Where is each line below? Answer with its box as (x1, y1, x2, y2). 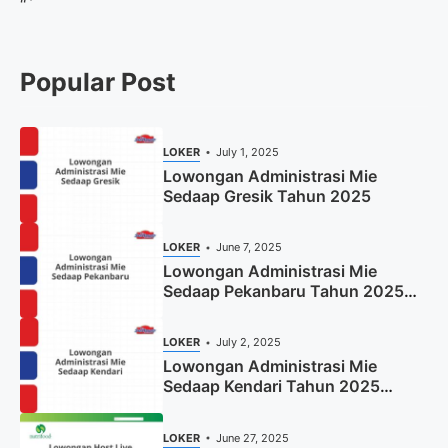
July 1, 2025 (216, 145, 280, 160)
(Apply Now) (162, 396, 259, 417)
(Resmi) (162, 301, 222, 322)
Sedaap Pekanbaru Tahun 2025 (162, 281, 404, 302)
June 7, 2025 (216, 240, 283, 255)
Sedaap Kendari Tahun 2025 (162, 376, 380, 397)
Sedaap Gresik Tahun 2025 (162, 185, 371, 206)
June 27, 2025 (216, 430, 290, 445)
